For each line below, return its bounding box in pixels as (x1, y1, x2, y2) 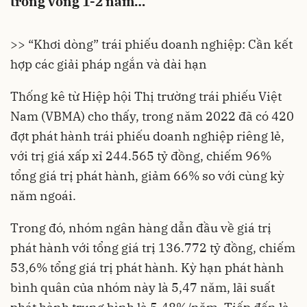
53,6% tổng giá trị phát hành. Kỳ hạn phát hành (10, 260, 284, 275)
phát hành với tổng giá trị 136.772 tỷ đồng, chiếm (10, 240, 295, 256)
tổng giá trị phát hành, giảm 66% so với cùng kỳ (10, 168, 284, 184)
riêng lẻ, (234, 128, 284, 144)
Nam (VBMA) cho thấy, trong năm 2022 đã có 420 (10, 108, 294, 124)
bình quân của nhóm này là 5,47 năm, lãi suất (10, 280, 275, 295)
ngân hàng (106, 220, 168, 236)
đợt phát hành (10, 128, 93, 144)
